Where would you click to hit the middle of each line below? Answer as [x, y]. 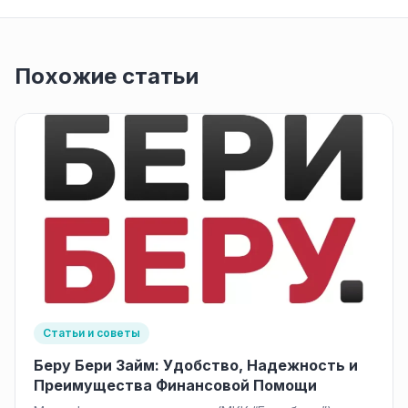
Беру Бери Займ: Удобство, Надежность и [196, 366]
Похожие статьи [107, 76]
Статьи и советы [92, 333]
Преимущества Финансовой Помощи [175, 386]
